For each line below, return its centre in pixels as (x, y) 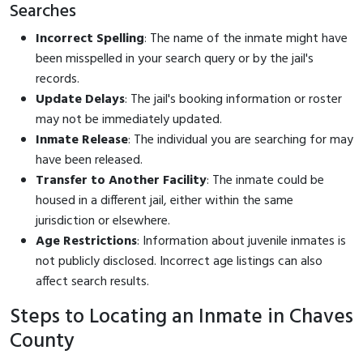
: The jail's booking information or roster (233, 99)
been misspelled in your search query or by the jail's (175, 59)
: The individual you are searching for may (241, 140)
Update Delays (80, 99)
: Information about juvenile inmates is (241, 241)
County (42, 341)
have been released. (89, 160)
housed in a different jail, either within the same (164, 201)
